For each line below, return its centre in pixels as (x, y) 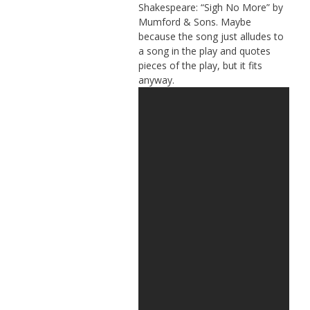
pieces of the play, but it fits (200, 65)
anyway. (156, 80)
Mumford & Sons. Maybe (194, 21)
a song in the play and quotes (204, 51)
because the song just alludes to (211, 36)
